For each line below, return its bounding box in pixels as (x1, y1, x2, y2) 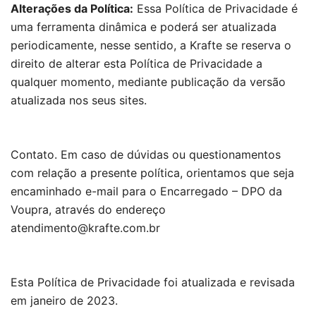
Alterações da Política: (11, 1, 133, 16)
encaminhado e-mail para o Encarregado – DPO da (11, 184, 282, 198)
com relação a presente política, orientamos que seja (11, 166, 294, 180)
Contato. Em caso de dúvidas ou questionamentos (11, 147, 281, 162)
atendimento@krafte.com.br (11, 221, 160, 235)
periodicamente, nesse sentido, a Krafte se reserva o (11, 38, 291, 52)
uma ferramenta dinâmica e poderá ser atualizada (11, 20, 276, 34)
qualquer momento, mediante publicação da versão (11, 75, 286, 89)
